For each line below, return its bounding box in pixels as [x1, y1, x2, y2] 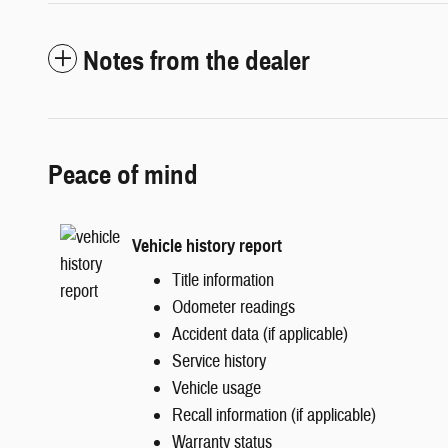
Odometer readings [172, 296, 295, 320]
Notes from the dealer [83, 44, 310, 79]
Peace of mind [48, 158, 198, 193]
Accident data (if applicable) [172, 323, 348, 347]
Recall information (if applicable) [172, 404, 376, 428]
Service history [172, 350, 266, 374]
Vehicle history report [132, 234, 282, 257]
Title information [172, 269, 274, 293]
